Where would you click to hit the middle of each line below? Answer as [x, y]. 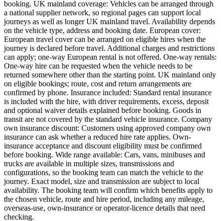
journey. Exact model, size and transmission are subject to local [102, 182]
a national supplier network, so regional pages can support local [102, 13]
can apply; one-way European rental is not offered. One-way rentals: [110, 57]
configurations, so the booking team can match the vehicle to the [104, 173]
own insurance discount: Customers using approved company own [107, 128]
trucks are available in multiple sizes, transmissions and [89, 164]
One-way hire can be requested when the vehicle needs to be [98, 66]
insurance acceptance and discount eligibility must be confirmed [103, 146]
